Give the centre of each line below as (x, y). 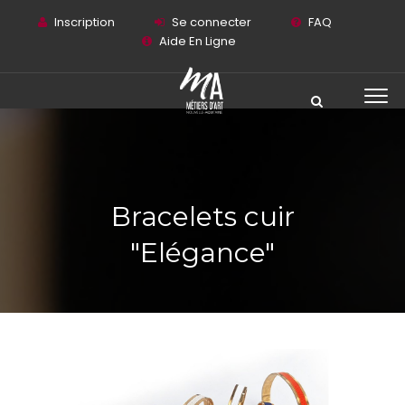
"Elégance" (202, 253)
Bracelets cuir (202, 217)
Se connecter (211, 22)
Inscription (84, 22)
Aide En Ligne (198, 41)
